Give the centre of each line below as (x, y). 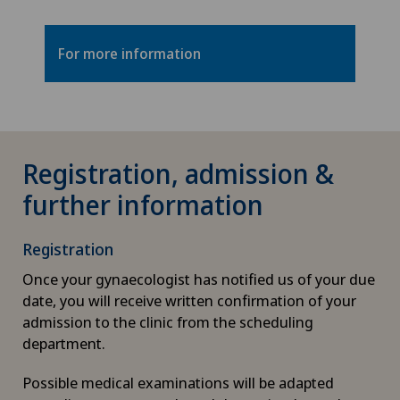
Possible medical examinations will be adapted (178, 382)
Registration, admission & (178, 173)
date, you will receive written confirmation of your (189, 300)
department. (64, 343)
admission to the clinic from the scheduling (168, 321)
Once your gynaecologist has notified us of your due (199, 279)
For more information (129, 53)
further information (143, 204)
